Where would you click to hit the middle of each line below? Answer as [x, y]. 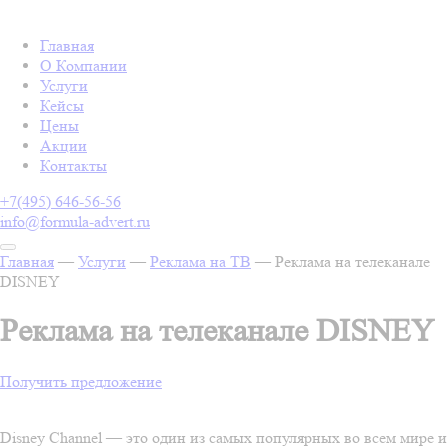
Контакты [73, 165]
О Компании [83, 65]
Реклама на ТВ [200, 261]
